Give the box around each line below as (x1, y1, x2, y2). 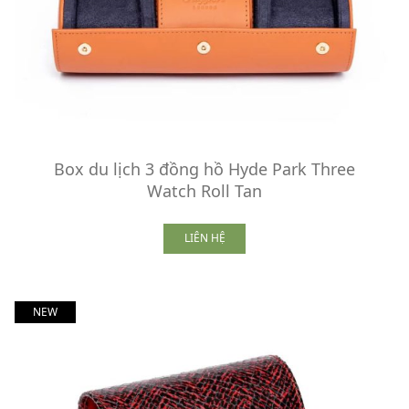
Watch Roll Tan (147, 179, 262, 202)
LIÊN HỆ (184, 230, 225, 246)
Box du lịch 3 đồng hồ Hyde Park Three (54, 157, 355, 180)
